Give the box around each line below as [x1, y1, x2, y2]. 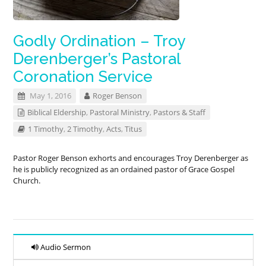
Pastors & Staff [153, 107, 206, 118]
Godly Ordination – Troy [13, 32, 186, 50]
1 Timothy [28, 123, 64, 134]
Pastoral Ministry [90, 107, 150, 118]
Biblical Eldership [27, 107, 87, 118]
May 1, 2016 [28, 90, 72, 101]
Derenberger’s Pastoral [13, 50, 181, 68]
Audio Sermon [39, 242, 91, 252]
